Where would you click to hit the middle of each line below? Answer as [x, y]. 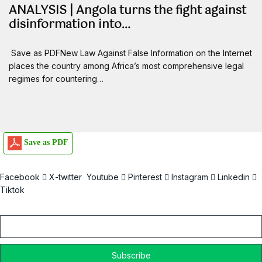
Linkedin [234, 177]
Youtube [103, 177]
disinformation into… [70, 25]
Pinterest [145, 177]
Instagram [190, 177]
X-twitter [65, 177]
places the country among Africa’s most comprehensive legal [126, 66]
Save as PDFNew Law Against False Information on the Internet [130, 53]
